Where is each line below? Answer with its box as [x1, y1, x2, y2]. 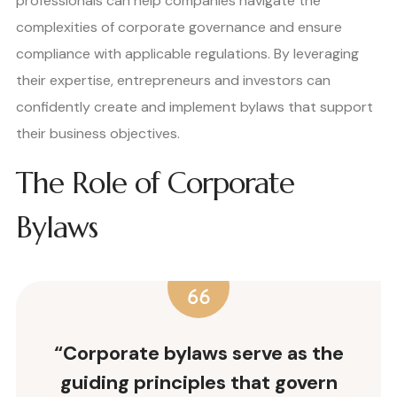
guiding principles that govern [59, 370, 338, 395]
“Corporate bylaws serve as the [53, 340, 344, 366]
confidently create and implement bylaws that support [16, 97, 373, 116]
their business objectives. [16, 124, 180, 143]
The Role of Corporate [16, 165, 294, 201]
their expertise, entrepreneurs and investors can [16, 71, 331, 90]
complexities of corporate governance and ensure [16, 18, 342, 36]
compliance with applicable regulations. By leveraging [16, 44, 359, 63]
